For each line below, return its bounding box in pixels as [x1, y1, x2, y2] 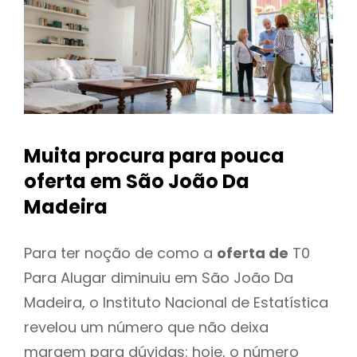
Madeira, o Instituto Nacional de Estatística [24, 292, 328, 312]
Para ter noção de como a [24, 242, 217, 263]
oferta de [217, 242, 288, 263]
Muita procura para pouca [24, 143, 284, 170]
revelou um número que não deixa [24, 316, 269, 337]
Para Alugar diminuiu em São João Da [24, 267, 293, 288]
